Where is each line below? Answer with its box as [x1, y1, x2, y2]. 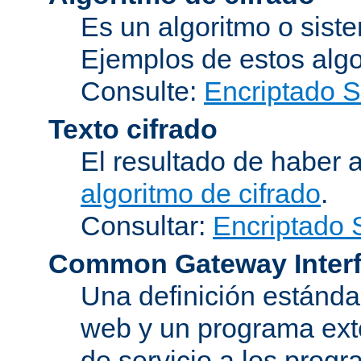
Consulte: [81, 75, 204, 106]
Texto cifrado [48, 113, 218, 144]
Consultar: [81, 210, 213, 241]
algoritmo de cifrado [81, 177, 321, 209]
